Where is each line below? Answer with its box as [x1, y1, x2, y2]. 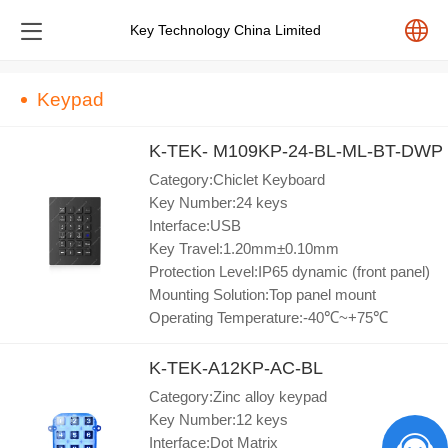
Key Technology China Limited [129, 22, 321, 38]
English [315, 131, 379, 154]
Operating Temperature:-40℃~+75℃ [149, 309, 388, 327]
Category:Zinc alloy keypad [149, 388, 327, 406]
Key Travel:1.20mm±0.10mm [149, 240, 339, 258]
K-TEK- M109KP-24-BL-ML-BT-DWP [149, 141, 443, 162]
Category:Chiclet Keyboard [149, 171, 325, 189]
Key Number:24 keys [149, 194, 288, 212]
